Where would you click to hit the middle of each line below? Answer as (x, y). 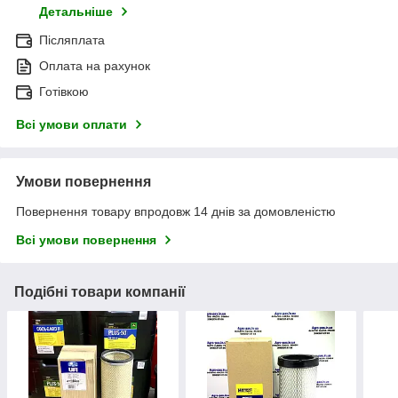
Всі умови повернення (86, 240)
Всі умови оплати (72, 125)
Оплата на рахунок (95, 66)
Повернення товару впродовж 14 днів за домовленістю (176, 212)
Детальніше (76, 12)
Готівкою (64, 92)
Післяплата (72, 40)
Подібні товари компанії (100, 292)
